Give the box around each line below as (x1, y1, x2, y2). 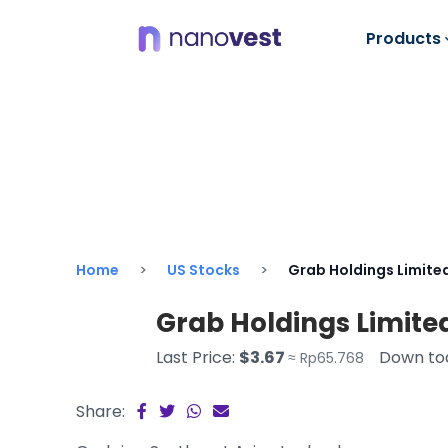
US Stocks (167, 260, 240, 280)
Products (365, 26, 445, 50)
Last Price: (156, 346, 239, 369)
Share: (76, 400, 125, 423)
